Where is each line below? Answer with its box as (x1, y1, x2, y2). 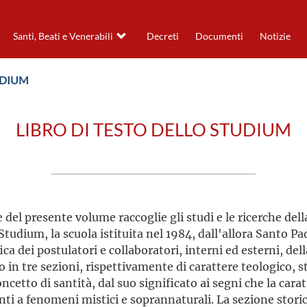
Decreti (146, 31, 179, 42)
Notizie (259, 31, 291, 42)
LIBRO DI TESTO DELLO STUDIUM (16, 120, 291, 140)
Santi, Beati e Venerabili (12, 31, 113, 42)
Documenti (195, 31, 243, 42)
